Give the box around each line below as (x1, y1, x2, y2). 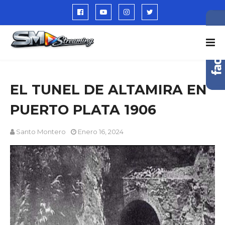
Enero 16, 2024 (78, 128, 124, 136)
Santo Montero (16, 128, 66, 136)
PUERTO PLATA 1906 (10, 101, 156, 118)
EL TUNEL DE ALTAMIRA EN (10, 81, 207, 98)
